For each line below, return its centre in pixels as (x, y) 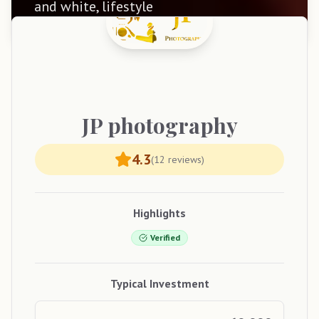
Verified (165, 238)
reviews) (185, 160)
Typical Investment (159, 284)
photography (172, 126)
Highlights (159, 213)
